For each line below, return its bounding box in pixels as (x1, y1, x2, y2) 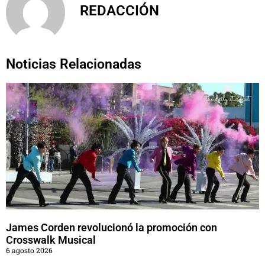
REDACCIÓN (80, 2, 159, 19)
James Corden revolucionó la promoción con (6, 221, 217, 234)
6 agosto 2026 (6, 245, 53, 256)
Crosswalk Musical (6, 234, 96, 247)
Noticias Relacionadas (6, 56, 141, 73)
